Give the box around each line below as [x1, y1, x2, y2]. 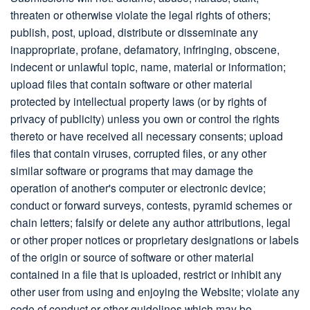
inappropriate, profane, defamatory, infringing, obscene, [10, 42, 280, 57]
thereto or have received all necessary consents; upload [10, 128, 283, 144]
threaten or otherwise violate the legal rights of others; [10, 7, 271, 23]
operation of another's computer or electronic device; [10, 180, 266, 196]
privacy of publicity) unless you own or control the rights [10, 111, 280, 127]
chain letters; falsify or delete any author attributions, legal [10, 215, 291, 230]
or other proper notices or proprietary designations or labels [10, 232, 299, 248]
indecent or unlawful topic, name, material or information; [10, 59, 286, 75]
